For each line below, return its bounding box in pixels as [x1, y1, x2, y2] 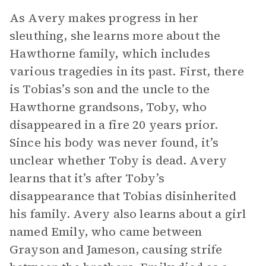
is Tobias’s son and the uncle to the [9, 81, 210, 97]
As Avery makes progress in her [9, 9, 199, 26]
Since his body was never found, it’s [9, 134, 219, 151]
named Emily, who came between [9, 223, 202, 240]
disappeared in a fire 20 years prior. [9, 116, 218, 133]
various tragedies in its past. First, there [9, 63, 245, 80]
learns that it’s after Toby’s [9, 170, 165, 186]
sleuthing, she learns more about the [9, 27, 221, 44]
